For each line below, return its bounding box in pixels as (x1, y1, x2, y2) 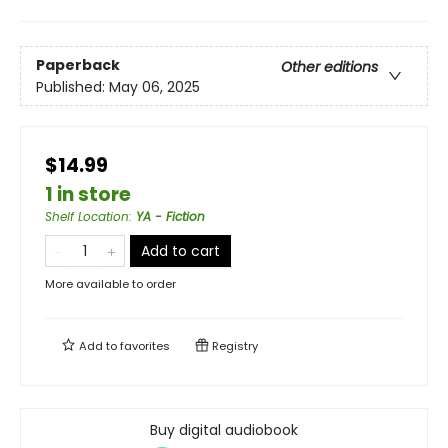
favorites (120, 338, 170, 355)
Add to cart (141, 241, 220, 262)
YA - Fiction (136, 208, 205, 226)
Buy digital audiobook (150, 420, 298, 441)
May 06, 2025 (109, 76, 200, 97)
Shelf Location (45, 208, 129, 226)
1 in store (45, 181, 131, 209)
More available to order (45, 276, 176, 293)
